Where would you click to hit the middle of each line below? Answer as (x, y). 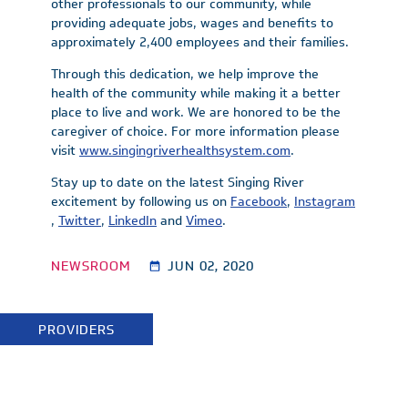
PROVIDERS (76, 329)
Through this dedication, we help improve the (185, 74)
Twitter (80, 221)
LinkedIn (133, 221)
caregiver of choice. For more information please (195, 132)
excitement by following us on (141, 202)
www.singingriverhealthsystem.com (185, 151)
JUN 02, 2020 (211, 265)
